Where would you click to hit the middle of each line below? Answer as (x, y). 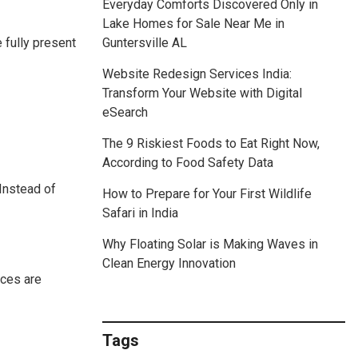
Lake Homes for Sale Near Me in (193, 24)
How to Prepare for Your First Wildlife (207, 194)
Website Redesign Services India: (197, 74)
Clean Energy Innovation (169, 264)
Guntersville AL (145, 43)
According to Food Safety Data (188, 163)
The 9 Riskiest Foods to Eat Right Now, (211, 144)
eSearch (125, 113)
